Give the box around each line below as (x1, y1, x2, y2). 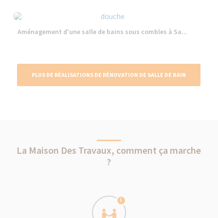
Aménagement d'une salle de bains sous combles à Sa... (18, 27, 188, 36)
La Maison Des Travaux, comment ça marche (17, 144, 201, 156)
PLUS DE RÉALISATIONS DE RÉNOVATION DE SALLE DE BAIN (32, 71, 186, 78)
